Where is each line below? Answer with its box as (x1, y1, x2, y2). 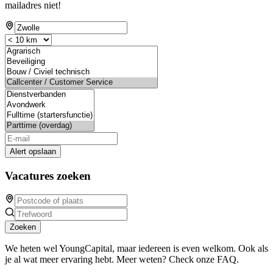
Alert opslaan (10, 146, 56, 156)
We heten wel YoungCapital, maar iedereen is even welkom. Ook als (5, 243, 268, 254)
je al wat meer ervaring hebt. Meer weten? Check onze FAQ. (5, 254, 239, 265)
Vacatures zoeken (5, 169, 91, 182)
